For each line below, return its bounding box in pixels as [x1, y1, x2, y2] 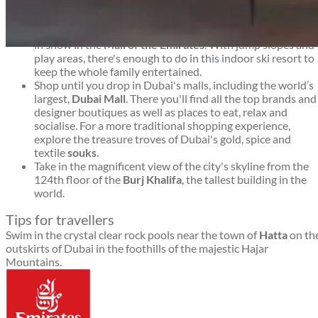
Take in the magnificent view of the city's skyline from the [34, 159, 309, 173]
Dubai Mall [72, 92, 126, 106]
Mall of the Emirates [104, 38, 204, 52]
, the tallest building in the [182, 172, 307, 187]
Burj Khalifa [123, 172, 182, 187]
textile [34, 146, 67, 160]
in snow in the [34, 38, 104, 52]
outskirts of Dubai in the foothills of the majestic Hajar [6, 241, 268, 256]
